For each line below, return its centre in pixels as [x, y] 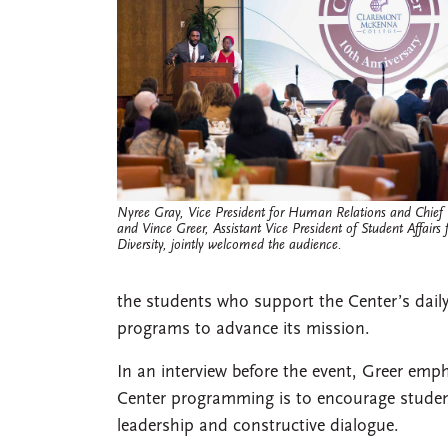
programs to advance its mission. [243, 329]
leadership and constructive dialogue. [258, 426]
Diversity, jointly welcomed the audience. [229, 245]
